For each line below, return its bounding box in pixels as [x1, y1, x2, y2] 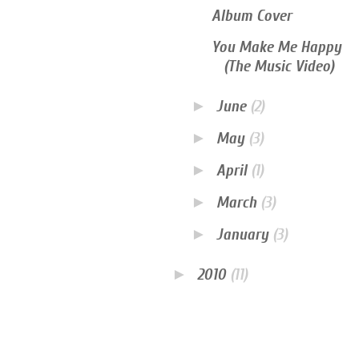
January [216, 225, 272, 244]
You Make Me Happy [212, 38, 341, 57]
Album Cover [212, 6, 292, 26]
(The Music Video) [224, 57, 334, 76]
